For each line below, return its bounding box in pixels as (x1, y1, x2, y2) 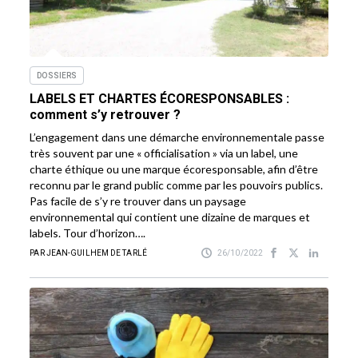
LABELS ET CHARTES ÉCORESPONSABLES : (30, 90, 290, 106)
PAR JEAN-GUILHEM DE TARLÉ (30, 248, 147, 257)
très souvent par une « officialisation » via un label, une (30, 145, 299, 160)
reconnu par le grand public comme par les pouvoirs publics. (30, 177, 324, 192)
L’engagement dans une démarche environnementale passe (30, 129, 325, 144)
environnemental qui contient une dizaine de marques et (30, 209, 311, 224)
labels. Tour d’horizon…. (30, 225, 146, 240)
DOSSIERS (37, 70, 78, 80)
